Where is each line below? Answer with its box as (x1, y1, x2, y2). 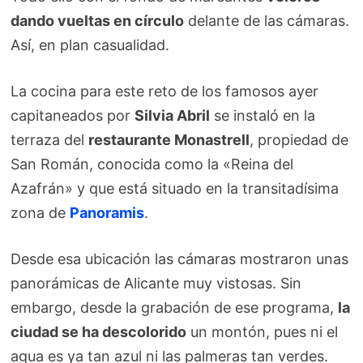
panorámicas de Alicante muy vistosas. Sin (11, 274, 302, 292)
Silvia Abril (135, 106, 211, 124)
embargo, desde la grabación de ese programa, (11, 298, 339, 316)
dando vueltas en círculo (11, 11, 185, 29)
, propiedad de (250, 130, 349, 148)
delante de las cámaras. (184, 11, 350, 29)
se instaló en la (210, 106, 316, 124)
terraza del (11, 130, 89, 148)
